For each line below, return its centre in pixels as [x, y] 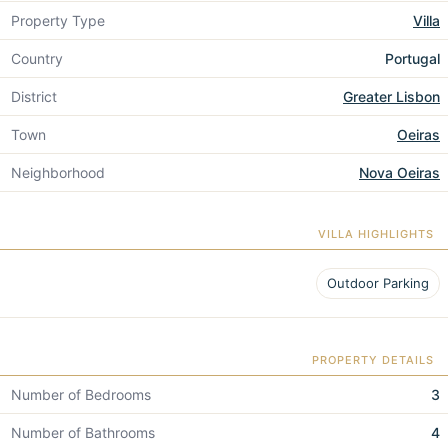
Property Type [58, 21]
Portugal [412, 59]
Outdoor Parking [378, 283]
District [34, 97]
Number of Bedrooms [81, 395]
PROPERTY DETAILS [373, 360]
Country [37, 59]
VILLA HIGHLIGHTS [376, 234]
